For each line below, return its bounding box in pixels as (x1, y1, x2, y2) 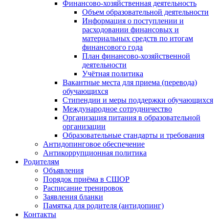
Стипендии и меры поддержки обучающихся (63, 96, 213, 105)
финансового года (82, 43, 143, 52)
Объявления (43, 166, 84, 175)
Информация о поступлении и (82, 17, 184, 25)
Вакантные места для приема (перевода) (63, 78, 197, 87)
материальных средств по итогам (82, 34, 193, 43)
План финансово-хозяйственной (82, 52, 190, 61)
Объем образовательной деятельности (82, 8, 209, 17)
